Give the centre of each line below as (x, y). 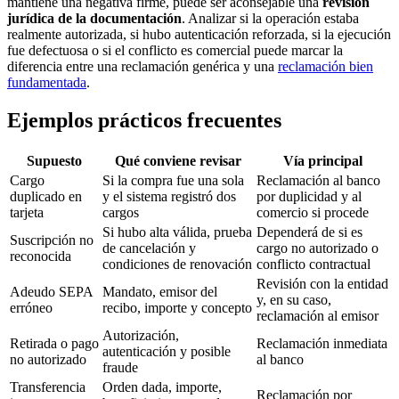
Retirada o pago (54, 343)
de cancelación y (149, 248)
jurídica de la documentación (94, 19)
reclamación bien (326, 67)
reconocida (41, 256)
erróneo (31, 307)
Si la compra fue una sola (173, 180)
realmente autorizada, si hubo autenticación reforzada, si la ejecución (199, 35)
